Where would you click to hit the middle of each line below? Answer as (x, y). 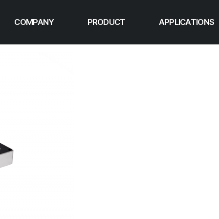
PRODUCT (106, 22)
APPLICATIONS (186, 22)
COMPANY (34, 22)
